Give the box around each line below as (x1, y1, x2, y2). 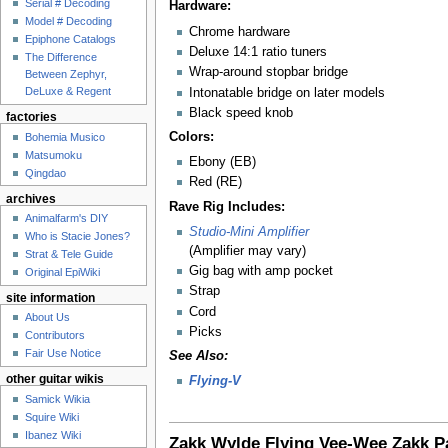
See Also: (168, 349, 228, 364)
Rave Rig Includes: (168, 199, 285, 214)
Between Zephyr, (25, 68, 108, 81)
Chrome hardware (188, 24, 290, 39)
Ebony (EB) (188, 155, 256, 170)
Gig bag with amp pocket (188, 264, 333, 279)
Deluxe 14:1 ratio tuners (188, 44, 327, 59)
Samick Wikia (25, 392, 91, 405)
